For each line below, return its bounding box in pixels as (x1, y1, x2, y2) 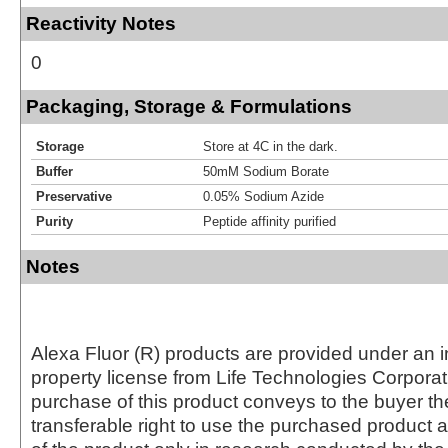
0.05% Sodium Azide (203, 188, 324, 204)
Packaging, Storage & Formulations (26, 95, 352, 117)
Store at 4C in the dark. (203, 138, 338, 154)
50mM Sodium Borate (203, 163, 329, 179)
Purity (36, 213, 73, 229)
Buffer (36, 163, 73, 179)
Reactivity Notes (26, 12, 176, 34)
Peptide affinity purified (203, 213, 336, 229)
